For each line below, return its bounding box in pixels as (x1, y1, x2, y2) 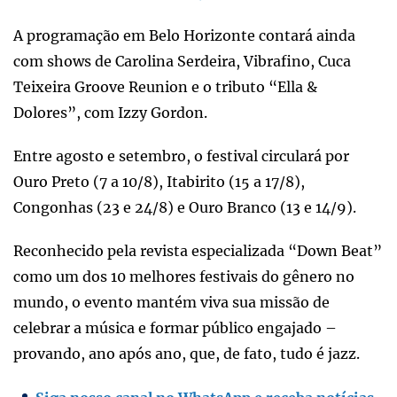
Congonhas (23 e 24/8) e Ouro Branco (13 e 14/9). (13, 198, 356, 216)
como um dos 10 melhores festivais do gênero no (13, 267, 354, 285)
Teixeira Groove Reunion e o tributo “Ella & (13, 77, 317, 96)
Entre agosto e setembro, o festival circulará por (13, 146, 349, 165)
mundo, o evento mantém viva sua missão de (13, 292, 330, 311)
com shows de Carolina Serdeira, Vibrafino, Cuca (13, 51, 351, 70)
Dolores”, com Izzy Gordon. (13, 103, 207, 121)
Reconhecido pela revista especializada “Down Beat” (13, 241, 382, 260)
